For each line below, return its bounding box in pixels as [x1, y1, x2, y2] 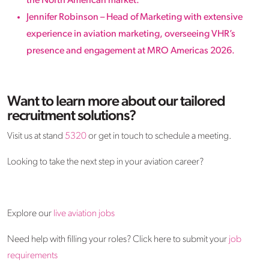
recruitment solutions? [7, 109, 136, 124]
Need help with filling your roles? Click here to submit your [7, 234, 229, 244]
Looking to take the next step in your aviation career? [7, 157, 204, 167]
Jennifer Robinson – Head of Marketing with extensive [26, 12, 243, 22]
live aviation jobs [53, 208, 115, 219]
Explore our [7, 208, 53, 219]
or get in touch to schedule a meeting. [86, 131, 232, 141]
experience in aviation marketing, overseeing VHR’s [26, 29, 235, 39]
